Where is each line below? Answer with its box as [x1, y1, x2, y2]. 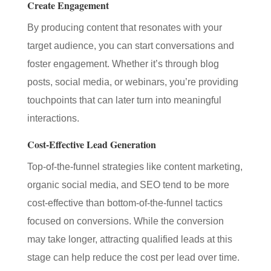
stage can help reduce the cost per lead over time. [27, 252, 240, 263]
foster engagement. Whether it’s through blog [27, 59, 219, 69]
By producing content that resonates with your [27, 22, 222, 33]
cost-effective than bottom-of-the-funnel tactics [27, 198, 223, 208]
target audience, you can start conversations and [27, 41, 234, 51]
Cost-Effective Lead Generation [27, 137, 156, 151]
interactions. [27, 113, 79, 123]
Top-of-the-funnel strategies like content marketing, [27, 162, 243, 172]
